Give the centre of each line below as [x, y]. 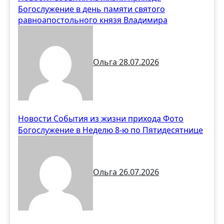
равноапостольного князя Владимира [93, 20]
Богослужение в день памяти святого [91, 9]
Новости [36, 118]
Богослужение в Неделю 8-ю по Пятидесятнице [110, 130]
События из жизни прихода [108, 118]
